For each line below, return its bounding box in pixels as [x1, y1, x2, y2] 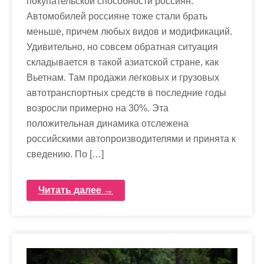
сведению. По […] [27, 149, 104, 160]
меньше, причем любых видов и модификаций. [27, 27, 232, 37]
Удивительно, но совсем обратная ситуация [27, 42, 218, 52]
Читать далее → [38, 185, 113, 196]
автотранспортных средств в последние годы [27, 88, 226, 98]
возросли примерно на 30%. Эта [27, 103, 169, 114]
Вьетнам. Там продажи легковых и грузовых [27, 72, 219, 83]
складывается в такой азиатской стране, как [27, 57, 219, 68]
